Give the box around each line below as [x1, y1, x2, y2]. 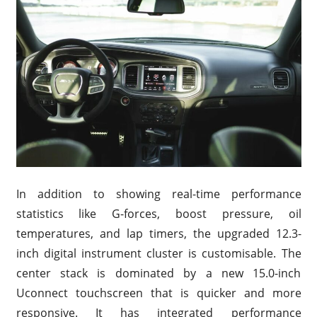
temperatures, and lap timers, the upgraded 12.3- [16, 225, 301, 241]
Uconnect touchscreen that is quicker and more [16, 284, 301, 301]
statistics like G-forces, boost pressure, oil [16, 205, 301, 221]
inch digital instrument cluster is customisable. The [16, 245, 301, 261]
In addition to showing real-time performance [16, 185, 301, 202]
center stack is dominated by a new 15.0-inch [16, 265, 301, 281]
